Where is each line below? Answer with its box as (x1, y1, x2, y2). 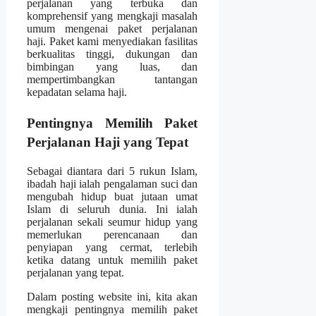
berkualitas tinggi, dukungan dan (27, 48, 198, 61)
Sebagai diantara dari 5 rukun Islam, (27, 165, 198, 178)
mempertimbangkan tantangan (27, 73, 198, 86)
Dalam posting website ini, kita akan (27, 291, 198, 303)
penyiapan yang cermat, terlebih (27, 241, 198, 254)
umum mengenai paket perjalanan (27, 23, 198, 35)
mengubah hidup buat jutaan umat (27, 190, 198, 203)
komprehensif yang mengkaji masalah (27, 10, 198, 23)
